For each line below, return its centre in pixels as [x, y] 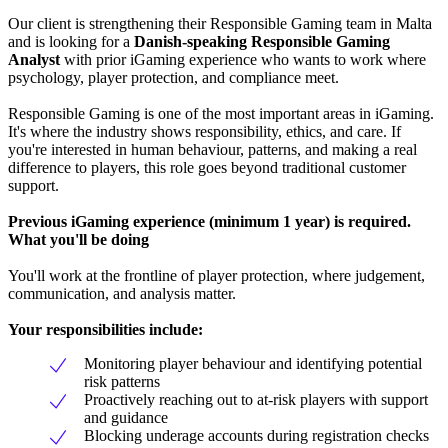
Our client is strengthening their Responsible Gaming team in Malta [220, 23]
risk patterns [122, 381]
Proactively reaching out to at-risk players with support [256, 399]
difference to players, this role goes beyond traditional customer [207, 167]
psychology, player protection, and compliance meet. [173, 77]
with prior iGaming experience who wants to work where [243, 59]
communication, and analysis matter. [122, 293]
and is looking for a [71, 41]
